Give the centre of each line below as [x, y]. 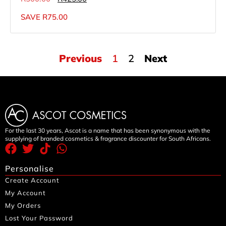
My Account [25, 193]
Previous [80, 59]
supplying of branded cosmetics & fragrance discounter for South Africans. [108, 138]
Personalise [30, 168]
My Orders [23, 205]
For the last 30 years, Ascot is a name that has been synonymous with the [108, 130]
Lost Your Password [39, 218]
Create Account [32, 180]
